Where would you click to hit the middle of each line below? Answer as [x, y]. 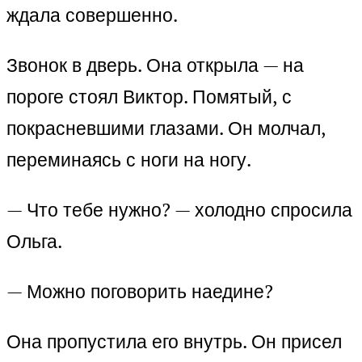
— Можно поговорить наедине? [140, 292]
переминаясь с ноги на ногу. [129, 160]
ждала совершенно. [92, 15]
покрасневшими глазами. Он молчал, [166, 128]
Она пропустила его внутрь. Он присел [174, 342]
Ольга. [34, 242]
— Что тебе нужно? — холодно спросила [179, 210]
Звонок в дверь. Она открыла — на [155, 65]
